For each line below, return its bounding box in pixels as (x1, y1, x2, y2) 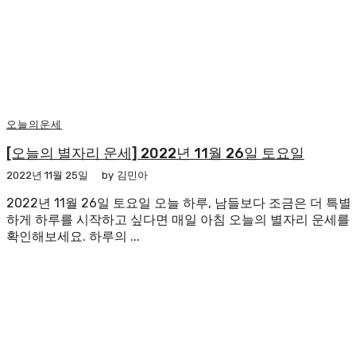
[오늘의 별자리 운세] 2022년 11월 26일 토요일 (6, 144, 304, 162)
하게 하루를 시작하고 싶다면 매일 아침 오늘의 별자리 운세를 (6, 211, 350, 227)
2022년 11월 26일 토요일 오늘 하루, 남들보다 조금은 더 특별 (6, 195, 351, 211)
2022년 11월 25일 (6, 168, 88, 181)
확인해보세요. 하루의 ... (6, 228, 140, 244)
